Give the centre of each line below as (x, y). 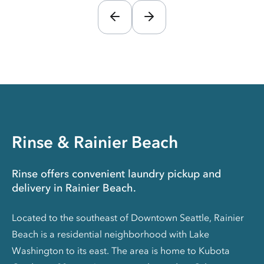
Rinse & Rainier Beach (95, 142)
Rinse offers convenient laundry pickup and (116, 174)
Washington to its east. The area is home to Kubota (121, 250)
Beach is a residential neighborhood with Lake (110, 234)
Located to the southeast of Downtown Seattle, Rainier (128, 217)
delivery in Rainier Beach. (74, 188)
